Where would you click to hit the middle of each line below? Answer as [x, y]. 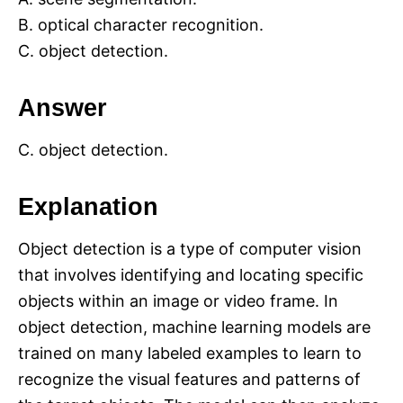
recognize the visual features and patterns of [189, 380]
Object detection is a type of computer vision [190, 249]
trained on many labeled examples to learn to [190, 354]
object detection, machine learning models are [194, 327]
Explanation [88, 207]
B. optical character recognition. [141, 25]
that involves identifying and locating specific [191, 275]
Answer [63, 108]
